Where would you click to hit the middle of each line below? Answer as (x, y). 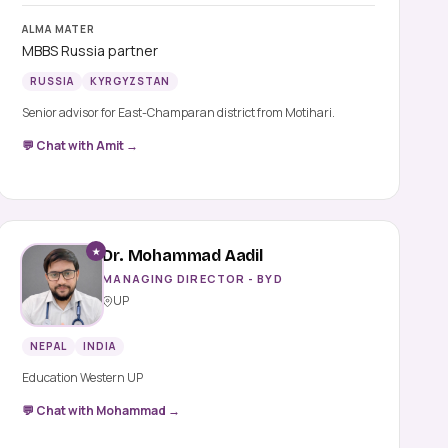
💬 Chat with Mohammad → (101, 411)
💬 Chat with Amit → (80, 146)
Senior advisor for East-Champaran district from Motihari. (179, 113)
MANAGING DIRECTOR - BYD (192, 279)
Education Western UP (83, 378)
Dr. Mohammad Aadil (182, 256)
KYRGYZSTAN (130, 81)
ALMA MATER (59, 29)
